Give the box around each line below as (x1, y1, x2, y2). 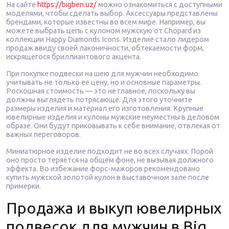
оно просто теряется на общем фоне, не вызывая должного (6, 156, 214, 164)
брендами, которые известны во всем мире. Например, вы (6, 18, 205, 26)
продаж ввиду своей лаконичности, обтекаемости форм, (6, 44, 204, 52)
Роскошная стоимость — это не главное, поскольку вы (6, 87, 195, 95)
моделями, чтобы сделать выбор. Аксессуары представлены (6, 9, 218, 17)
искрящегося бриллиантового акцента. (6, 53, 141, 61)
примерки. (6, 182, 41, 190)
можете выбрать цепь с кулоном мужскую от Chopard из (6, 27, 201, 35)
